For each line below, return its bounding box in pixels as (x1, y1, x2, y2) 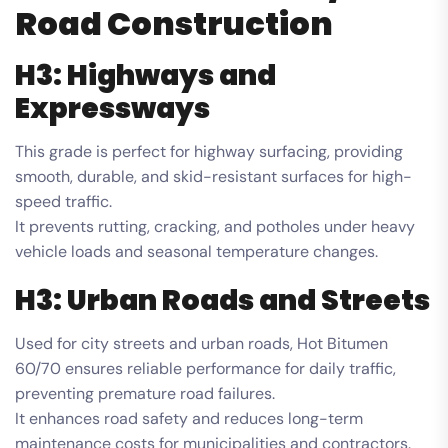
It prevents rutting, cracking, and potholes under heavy (15, 215, 415, 237)
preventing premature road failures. (15, 382, 275, 404)
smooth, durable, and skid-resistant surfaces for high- (15, 165, 412, 187)
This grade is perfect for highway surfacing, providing (15, 140, 403, 162)
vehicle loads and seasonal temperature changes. (15, 240, 378, 262)
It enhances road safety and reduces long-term (15, 407, 363, 429)
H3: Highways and (15, 55, 276, 95)
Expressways (15, 88, 210, 128)
